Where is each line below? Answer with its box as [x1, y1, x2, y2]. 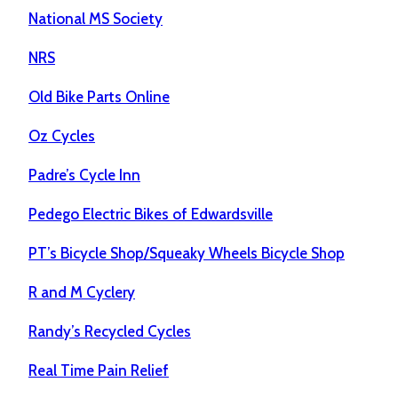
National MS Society [28, 10, 163, 28]
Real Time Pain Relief [28, 362, 169, 380]
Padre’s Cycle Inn [28, 166, 140, 185]
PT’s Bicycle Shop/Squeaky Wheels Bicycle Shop [28, 244, 345, 263]
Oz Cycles [28, 127, 95, 146]
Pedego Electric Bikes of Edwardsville [28, 205, 273, 224]
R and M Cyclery [28, 283, 135, 302]
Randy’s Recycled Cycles [28, 322, 191, 341]
